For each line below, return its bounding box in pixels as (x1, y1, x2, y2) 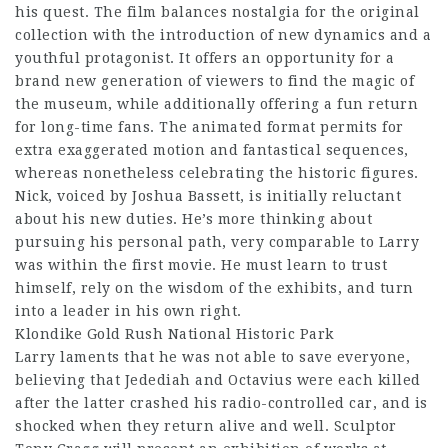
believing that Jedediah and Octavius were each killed (15, 371, 421, 388)
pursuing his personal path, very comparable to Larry (15, 233, 419, 250)
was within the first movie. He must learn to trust (15, 256, 387, 273)
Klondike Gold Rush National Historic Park (15, 325, 334, 342)
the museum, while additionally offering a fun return (15, 95, 418, 112)
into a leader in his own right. (15, 302, 242, 319)
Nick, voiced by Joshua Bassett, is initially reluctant (15, 187, 401, 204)
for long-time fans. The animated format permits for (15, 118, 404, 135)
